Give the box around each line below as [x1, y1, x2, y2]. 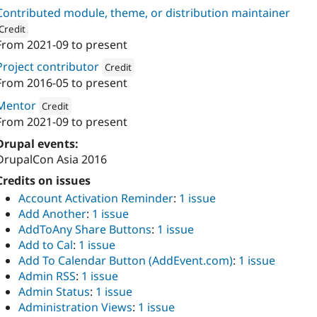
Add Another [18, 206, 86, 222]
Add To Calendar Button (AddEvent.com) [18, 253, 233, 269]
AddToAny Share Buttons [18, 221, 151, 238]
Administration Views [18, 299, 132, 316]
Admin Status [18, 284, 90, 300]
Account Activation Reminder [18, 190, 173, 207]
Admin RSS [18, 268, 76, 284]
